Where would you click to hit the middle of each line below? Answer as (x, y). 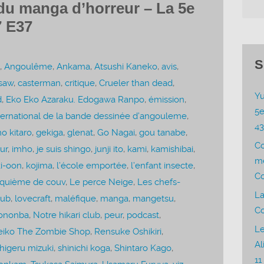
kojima (39, 165)
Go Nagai (116, 132)
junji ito (109, 149)
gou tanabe (162, 132)
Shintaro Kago (143, 248)
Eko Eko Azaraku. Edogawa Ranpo (75, 99)
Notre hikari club (66, 215)
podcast (143, 215)
